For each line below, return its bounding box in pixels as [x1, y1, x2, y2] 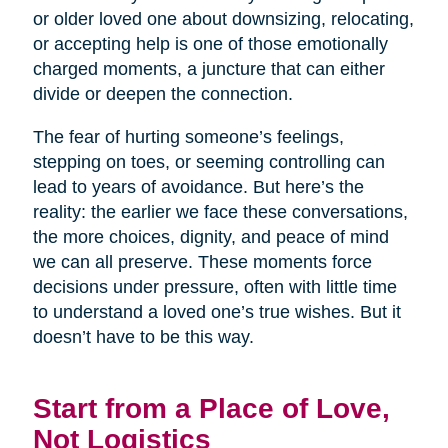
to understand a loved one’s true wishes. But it [32, 301, 401, 322]
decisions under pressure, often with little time [32, 276, 397, 297]
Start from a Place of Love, [32, 391, 390, 424]
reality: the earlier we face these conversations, [32, 201, 408, 222]
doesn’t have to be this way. [32, 326, 254, 347]
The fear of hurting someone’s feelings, [32, 126, 344, 147]
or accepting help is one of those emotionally [32, 33, 388, 54]
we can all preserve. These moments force [32, 251, 372, 272]
